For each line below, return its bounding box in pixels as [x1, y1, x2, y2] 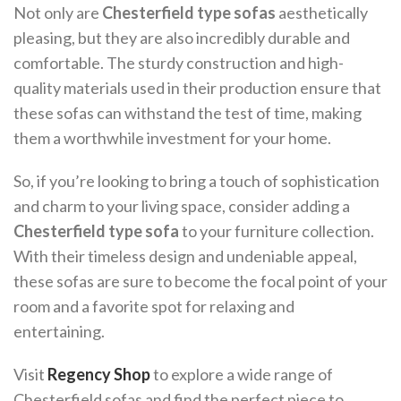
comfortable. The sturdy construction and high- [13, 53, 344, 73]
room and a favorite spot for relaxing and [13, 296, 294, 316]
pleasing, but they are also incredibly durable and [13, 28, 350, 47]
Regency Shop [47, 364, 150, 384]
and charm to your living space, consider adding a [13, 196, 350, 216]
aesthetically [276, 3, 368, 22]
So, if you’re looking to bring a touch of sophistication [13, 171, 380, 191]
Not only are [13, 3, 102, 22]
